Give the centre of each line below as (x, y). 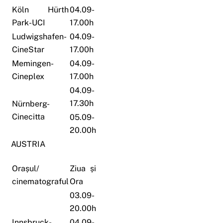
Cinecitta (29, 117)
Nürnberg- (31, 104)
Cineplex (28, 77)
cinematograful (41, 182)
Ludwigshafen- (40, 37)
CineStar (28, 50)
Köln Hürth (41, 10)
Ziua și (83, 169)
